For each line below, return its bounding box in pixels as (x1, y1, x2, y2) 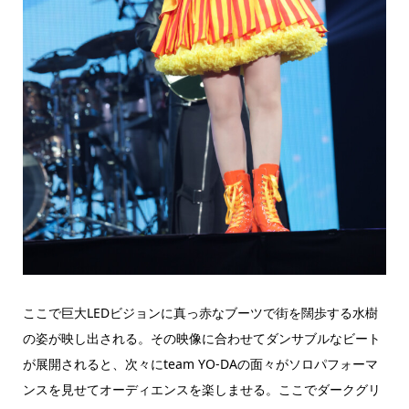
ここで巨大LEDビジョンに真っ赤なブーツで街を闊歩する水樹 (22, 304, 378, 322)
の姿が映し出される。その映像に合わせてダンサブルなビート (22, 330, 381, 348)
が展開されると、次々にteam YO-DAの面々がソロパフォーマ (22, 355, 378, 373)
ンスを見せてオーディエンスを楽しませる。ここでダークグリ (22, 381, 381, 399)
